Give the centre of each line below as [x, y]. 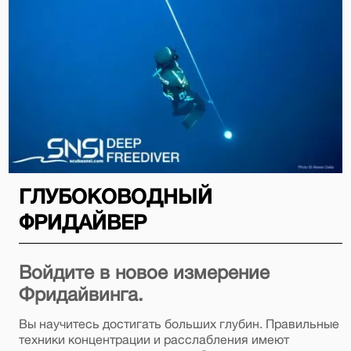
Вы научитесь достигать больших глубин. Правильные [179, 323]
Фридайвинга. [81, 293]
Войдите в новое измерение [144, 271]
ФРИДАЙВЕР [82, 222]
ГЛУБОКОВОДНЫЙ [115, 196]
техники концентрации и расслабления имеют [154, 339]
